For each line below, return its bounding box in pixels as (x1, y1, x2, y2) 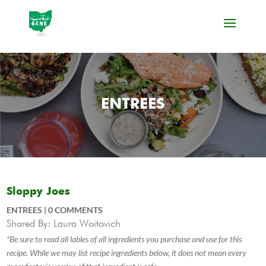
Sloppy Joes (7, 186, 71, 197)
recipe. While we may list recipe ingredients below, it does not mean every (7, 248, 247, 258)
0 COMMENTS (48, 205, 103, 215)
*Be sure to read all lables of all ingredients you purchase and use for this (7, 234, 242, 244)
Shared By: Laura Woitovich (7, 217, 121, 229)
